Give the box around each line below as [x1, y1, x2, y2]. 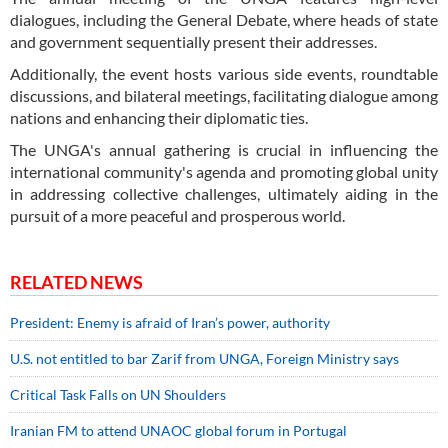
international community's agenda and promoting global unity [10, 162, 438, 182]
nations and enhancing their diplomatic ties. [10, 108, 311, 128]
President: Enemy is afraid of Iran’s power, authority [10, 314, 330, 332]
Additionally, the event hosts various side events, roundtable [10, 64, 438, 84]
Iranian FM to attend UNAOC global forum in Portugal [10, 422, 347, 440]
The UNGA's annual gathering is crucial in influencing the [10, 140, 438, 160]
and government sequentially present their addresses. [10, 32, 380, 52]
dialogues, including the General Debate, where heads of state [10, 10, 438, 30]
